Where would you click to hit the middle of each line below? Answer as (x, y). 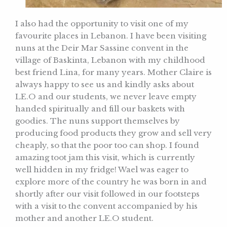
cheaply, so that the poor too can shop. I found (107, 145)
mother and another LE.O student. (84, 218)
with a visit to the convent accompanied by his (106, 206)
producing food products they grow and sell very (113, 133)
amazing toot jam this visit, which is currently (105, 158)
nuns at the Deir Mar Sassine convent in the (102, 48)
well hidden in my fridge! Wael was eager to (102, 170)
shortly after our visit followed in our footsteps (107, 194)
